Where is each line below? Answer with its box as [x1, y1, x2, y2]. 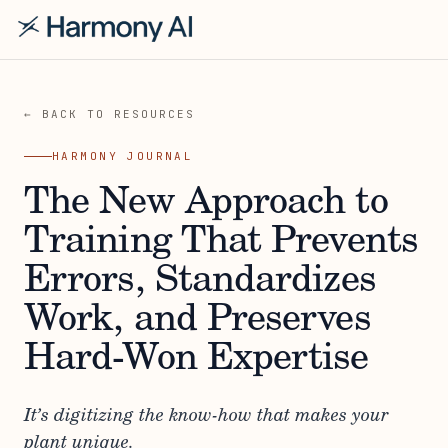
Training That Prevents [24, 224, 418, 262]
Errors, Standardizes [24, 263, 376, 301]
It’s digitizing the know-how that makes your [24, 408, 389, 426]
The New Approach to [24, 185, 388, 223]
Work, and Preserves [24, 302, 371, 340]
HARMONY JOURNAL [52, 149, 194, 163]
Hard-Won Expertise [24, 341, 369, 379]
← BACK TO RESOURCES [24, 107, 195, 121]
